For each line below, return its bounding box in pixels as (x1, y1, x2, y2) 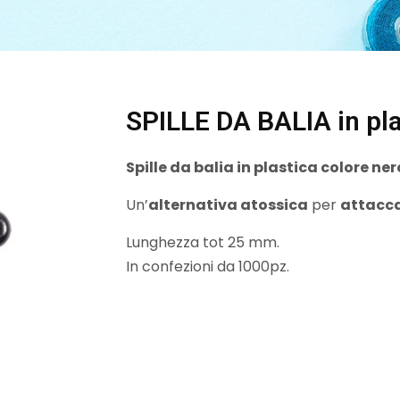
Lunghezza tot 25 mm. (126, 231, 279, 253)
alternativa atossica (148, 194, 308, 215)
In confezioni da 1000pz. (126, 255, 289, 277)
